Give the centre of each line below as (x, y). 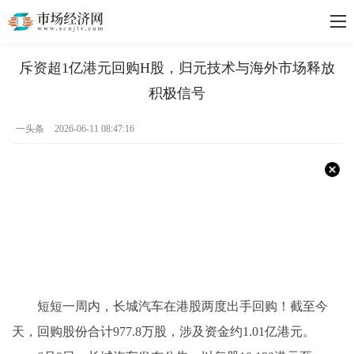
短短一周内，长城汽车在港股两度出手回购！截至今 (183, 306)
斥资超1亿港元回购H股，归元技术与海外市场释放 (177, 68)
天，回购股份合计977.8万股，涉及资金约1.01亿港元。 (164, 331)
